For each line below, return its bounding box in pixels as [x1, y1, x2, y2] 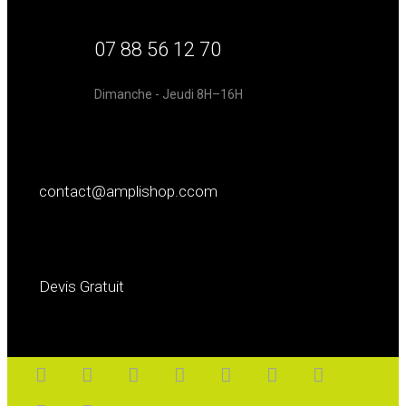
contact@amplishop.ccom [39, 182, 218, 200]
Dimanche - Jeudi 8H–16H [94, 87, 244, 101]
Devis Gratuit [39, 277, 125, 295]
